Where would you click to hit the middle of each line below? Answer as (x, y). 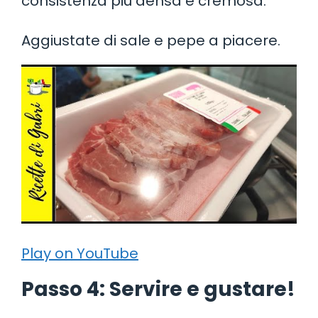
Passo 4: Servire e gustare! (158, 289)
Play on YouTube (80, 253)
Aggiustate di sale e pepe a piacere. (151, 40)
